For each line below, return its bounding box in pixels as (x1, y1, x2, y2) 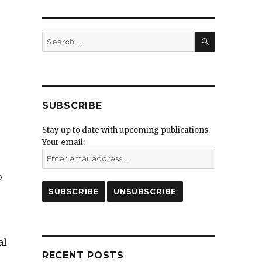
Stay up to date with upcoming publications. (42, 125, 210, 135)
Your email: (42, 137, 85, 147)
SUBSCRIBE (42, 100, 102, 111)
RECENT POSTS (42, 250, 124, 261)
